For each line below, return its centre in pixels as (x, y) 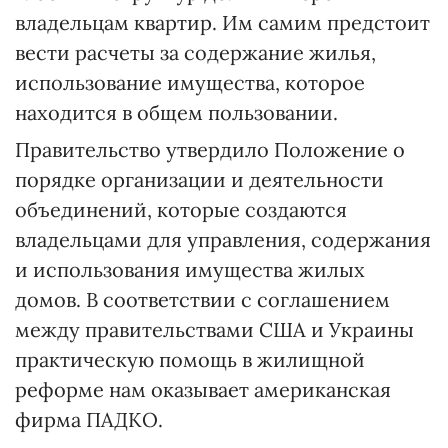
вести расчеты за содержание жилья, (195, 52)
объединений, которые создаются (181, 209)
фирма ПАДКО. (89, 419)
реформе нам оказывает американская (203, 389)
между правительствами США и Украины (214, 329)
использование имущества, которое (190, 82)
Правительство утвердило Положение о (210, 149)
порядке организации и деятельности (199, 179)
